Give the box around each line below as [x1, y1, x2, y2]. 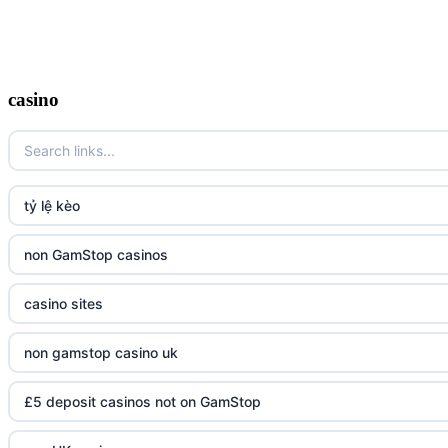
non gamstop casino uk [24, 343, 178, 361]
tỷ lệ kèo [24, 196, 80, 214]
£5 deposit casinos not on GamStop [24, 392, 261, 410]
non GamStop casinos [24, 245, 168, 263]
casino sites [24, 294, 103, 312]
